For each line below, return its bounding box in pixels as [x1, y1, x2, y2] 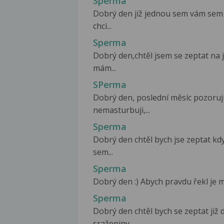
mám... [93, 62, 116, 73]
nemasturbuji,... [93, 104, 150, 116]
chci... [93, 20, 111, 31]
